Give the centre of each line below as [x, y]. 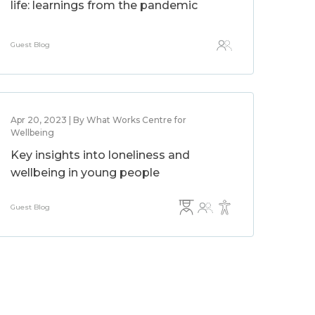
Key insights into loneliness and [101, 155]
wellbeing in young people [85, 173]
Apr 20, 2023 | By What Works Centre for [99, 120]
